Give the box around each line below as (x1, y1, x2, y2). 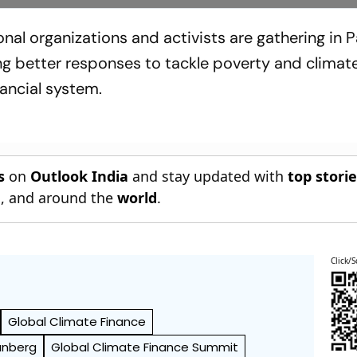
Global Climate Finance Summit (51, 338, 239, 355)
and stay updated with (128, 166, 288, 186)
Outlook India (30, 166, 129, 186)
